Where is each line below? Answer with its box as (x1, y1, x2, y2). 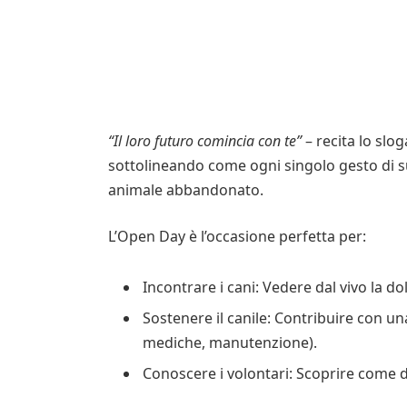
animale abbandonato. (107, 179, 263, 200)
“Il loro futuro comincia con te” (107, 130, 302, 151)
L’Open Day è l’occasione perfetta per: (107, 226, 366, 247)
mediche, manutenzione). (142, 333, 317, 353)
